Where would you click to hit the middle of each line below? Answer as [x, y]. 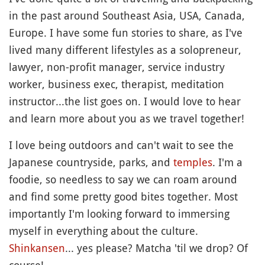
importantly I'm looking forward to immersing [119, 214]
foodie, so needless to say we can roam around [123, 179]
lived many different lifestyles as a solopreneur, [125, 50]
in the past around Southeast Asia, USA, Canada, [127, 15]
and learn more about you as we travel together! [127, 118]
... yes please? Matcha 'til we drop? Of [156, 248]
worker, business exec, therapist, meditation [117, 84]
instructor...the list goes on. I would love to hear [125, 101]
